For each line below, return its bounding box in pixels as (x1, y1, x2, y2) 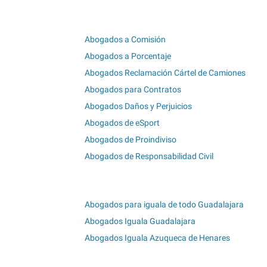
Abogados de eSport (85, 118, 160, 128)
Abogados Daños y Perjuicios (85, 101, 192, 111)
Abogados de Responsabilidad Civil (85, 151, 213, 162)
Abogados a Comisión (85, 35, 166, 45)
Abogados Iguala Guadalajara (85, 216, 195, 226)
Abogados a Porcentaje (85, 51, 171, 61)
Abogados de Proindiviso (85, 135, 176, 145)
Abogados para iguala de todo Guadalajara (85, 200, 244, 210)
